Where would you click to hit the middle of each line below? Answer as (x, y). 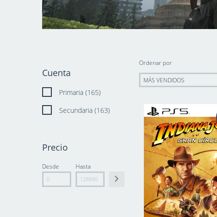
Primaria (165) (80, 92)
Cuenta (56, 73)
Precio (55, 147)
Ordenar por (155, 63)
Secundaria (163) (85, 110)
